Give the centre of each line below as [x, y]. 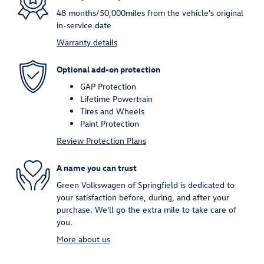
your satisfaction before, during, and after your [143, 197]
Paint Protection [110, 124]
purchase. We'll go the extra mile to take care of [146, 210]
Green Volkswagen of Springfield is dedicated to [146, 185]
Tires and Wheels [112, 111]
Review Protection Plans [101, 141]
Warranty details [87, 42]
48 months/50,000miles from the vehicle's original [150, 13]
